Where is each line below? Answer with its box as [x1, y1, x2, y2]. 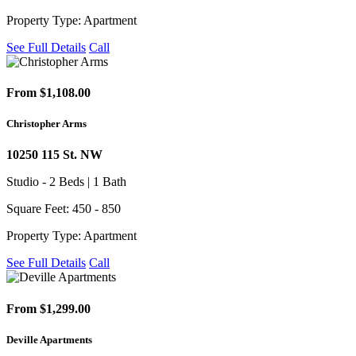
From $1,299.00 [6, 301, 91, 315]
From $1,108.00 [6, 86, 91, 100]
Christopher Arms [6, 118, 87, 130]
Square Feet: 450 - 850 [6, 202, 121, 216]
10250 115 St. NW [6, 148, 103, 162]
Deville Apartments [6, 333, 92, 346]
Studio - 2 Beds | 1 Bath [6, 175, 126, 189]
